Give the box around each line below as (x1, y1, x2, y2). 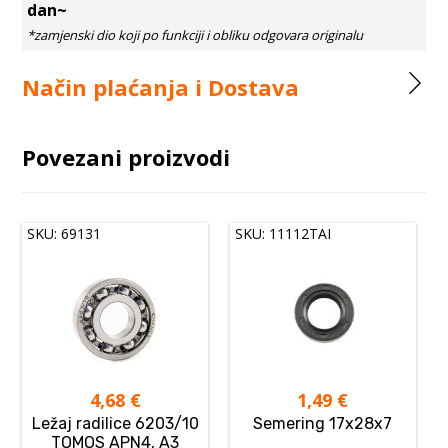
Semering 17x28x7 (253, 414, 393, 434)
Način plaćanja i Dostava (22, 72, 300, 102)
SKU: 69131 (27, 224, 102, 243)
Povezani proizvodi (22, 142, 231, 172)
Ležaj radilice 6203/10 (31, 414, 199, 434)
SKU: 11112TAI (235, 224, 332, 243)
